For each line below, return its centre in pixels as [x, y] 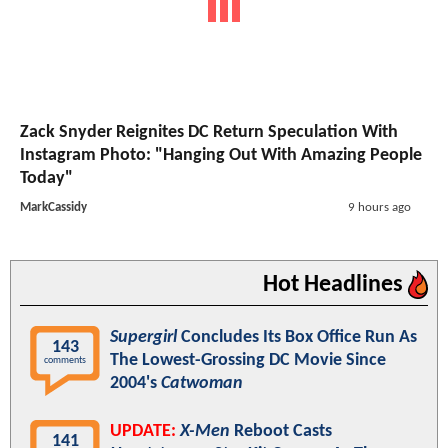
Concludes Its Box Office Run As [297, 338]
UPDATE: [143, 432]
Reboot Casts [281, 432]
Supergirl [143, 338]
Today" [46, 179]
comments [65, 361]
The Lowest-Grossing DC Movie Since [248, 361]
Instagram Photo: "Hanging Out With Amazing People [221, 156]
